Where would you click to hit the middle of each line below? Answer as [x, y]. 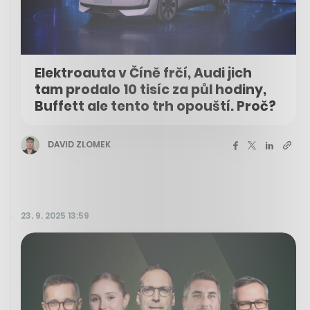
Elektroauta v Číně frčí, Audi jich [143, 73]
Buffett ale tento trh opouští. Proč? [155, 106]
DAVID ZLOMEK [79, 145]
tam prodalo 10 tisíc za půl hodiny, [151, 89]
